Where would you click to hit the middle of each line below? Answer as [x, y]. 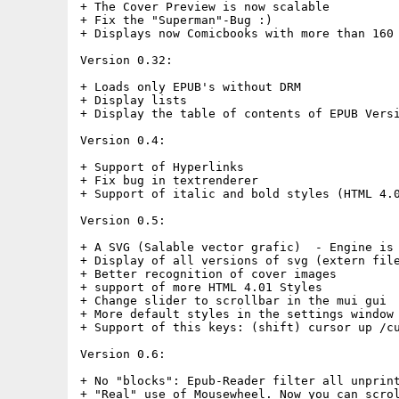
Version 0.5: [123, 220]
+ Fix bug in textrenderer [169, 180]
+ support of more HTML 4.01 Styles [205, 287]
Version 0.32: [126, 60]
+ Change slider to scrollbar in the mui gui [233, 301]
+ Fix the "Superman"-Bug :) [176, 20]
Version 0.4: [123, 140]
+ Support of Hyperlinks [162, 167]
